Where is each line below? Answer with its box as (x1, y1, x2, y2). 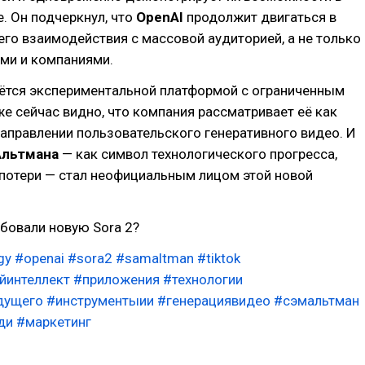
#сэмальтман (274, 292, 359, 309)
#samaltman (116, 249, 194, 266)
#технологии (163, 270, 243, 288)
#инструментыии (46, 292, 154, 309)
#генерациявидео (157, 292, 270, 309)
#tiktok (197, 249, 240, 266)
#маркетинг (16, 313, 91, 330)
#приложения (73, 270, 160, 288)
